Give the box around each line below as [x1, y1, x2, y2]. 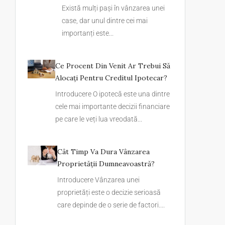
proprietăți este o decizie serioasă [57, 188, 161, 196]
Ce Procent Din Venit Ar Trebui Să [55, 61, 171, 70]
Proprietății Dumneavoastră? [57, 159, 155, 168]
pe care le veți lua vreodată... [55, 115, 143, 123]
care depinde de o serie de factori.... [57, 201, 165, 209]
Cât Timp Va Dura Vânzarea [57, 147, 150, 156]
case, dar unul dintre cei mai [62, 17, 148, 25]
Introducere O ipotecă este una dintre [55, 90, 170, 98]
